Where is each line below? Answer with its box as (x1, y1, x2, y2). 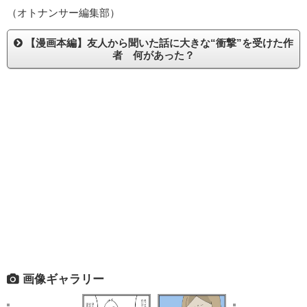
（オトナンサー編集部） (7, 7, 120, 19)
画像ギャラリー (19, 272, 104, 285)
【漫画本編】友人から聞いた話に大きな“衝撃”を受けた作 (23, 37, 293, 49)
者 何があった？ (112, 49, 195, 62)
